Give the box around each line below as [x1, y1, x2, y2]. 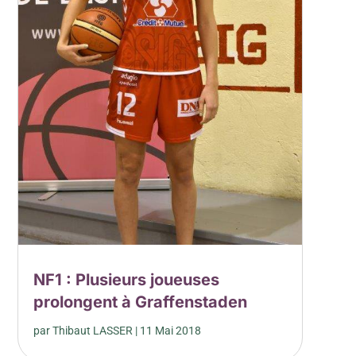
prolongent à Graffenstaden [33, 292, 247, 311]
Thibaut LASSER [52, 323, 133, 337]
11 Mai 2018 [139, 323, 201, 337]
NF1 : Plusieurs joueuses [33, 269, 219, 289]
